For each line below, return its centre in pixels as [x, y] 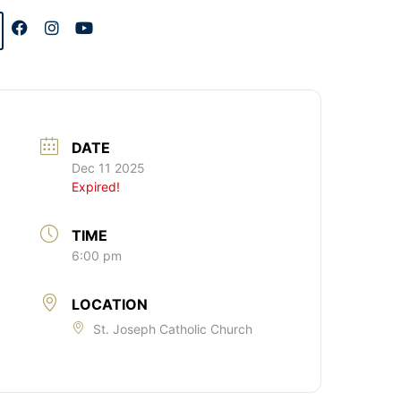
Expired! [96, 187]
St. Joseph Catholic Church [173, 329]
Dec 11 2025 [109, 168]
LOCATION [110, 304]
